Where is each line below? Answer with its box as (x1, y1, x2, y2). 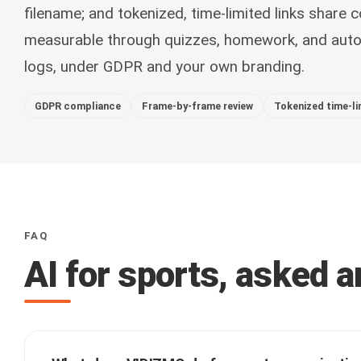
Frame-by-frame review (141, 100, 253, 112)
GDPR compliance (34, 100, 121, 112)
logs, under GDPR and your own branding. (23, 58, 305, 76)
